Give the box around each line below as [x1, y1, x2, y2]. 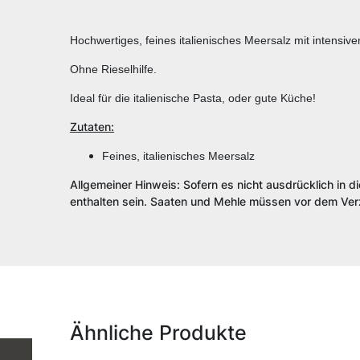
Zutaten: [70, 120, 114, 134]
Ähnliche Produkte [70, 321, 247, 346]
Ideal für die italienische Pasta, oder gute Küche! [70, 92, 316, 105]
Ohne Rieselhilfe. [70, 63, 157, 76]
